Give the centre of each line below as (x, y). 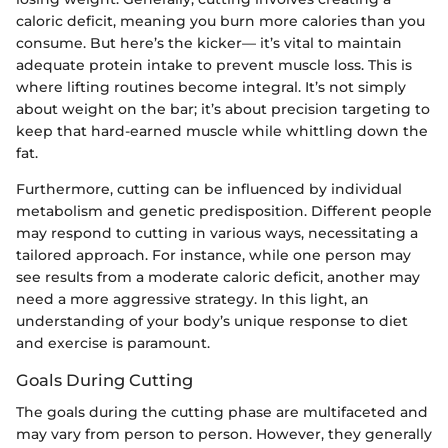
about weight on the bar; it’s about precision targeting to (223, 109)
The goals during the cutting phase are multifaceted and (222, 412)
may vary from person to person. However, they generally (224, 434)
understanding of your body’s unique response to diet (212, 321)
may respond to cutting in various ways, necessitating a (217, 233)
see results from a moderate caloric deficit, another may (218, 277)
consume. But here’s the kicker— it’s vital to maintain (209, 43)
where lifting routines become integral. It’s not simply (211, 87)
